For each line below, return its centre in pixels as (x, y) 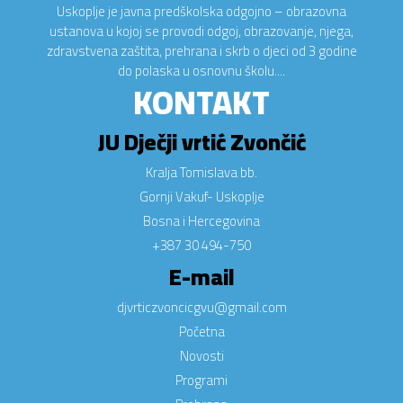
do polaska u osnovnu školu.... (201, 71)
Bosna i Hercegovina (201, 221)
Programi (201, 380)
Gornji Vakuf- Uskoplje (201, 197)
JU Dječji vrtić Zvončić (201, 142)
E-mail (201, 277)
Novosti (201, 356)
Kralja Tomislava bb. (201, 172)
